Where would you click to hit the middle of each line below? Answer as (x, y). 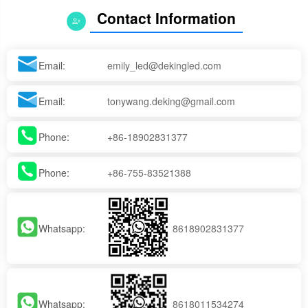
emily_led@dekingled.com (165, 65)
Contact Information (166, 18)
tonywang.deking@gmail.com (172, 101)
